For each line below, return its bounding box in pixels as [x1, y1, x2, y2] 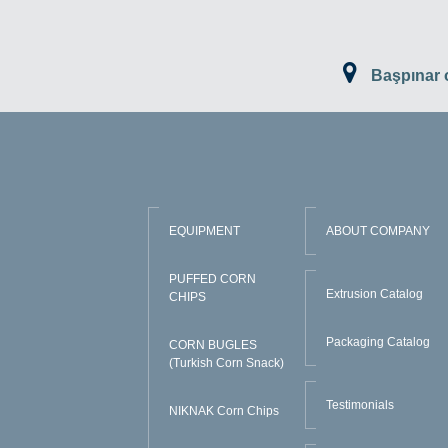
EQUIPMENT [168, 224, 240, 239]
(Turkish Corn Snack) [168, 356, 284, 371]
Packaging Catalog [326, 335, 431, 350]
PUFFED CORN [168, 272, 256, 287]
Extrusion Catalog [326, 287, 424, 302]
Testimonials [326, 398, 395, 413]
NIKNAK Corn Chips [168, 404, 279, 419]
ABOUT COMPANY [326, 224, 431, 239]
